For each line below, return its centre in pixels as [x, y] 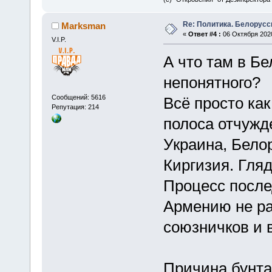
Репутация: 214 [75, 107]
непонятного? [212, 83]
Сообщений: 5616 [78, 97]
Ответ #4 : [204, 34]
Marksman [84, 26]
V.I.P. [59, 40]
